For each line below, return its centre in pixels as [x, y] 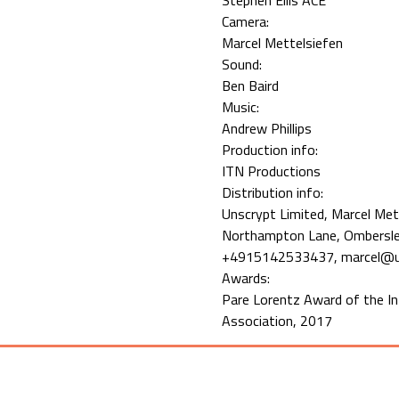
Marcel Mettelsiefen [282, 43]
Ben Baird [250, 85]
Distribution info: [274, 192]
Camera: [247, 21]
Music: [242, 107]
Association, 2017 [277, 321]
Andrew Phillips [267, 128]
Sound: [244, 64]
